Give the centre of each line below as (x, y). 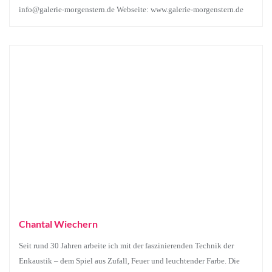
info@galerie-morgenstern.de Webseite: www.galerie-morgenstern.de (131, 9)
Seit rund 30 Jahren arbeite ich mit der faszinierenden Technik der (126, 246)
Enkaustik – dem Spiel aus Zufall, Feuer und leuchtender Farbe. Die (129, 261)
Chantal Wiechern (58, 224)
